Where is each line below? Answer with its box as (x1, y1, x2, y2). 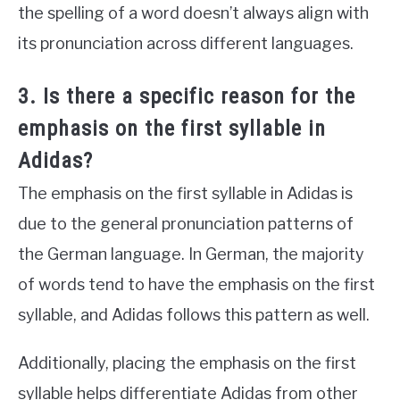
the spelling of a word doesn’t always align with (18, 3, 369, 22)
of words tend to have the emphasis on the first (18, 274, 375, 294)
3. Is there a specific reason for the (18, 83, 355, 109)
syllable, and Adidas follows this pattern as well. (18, 304, 370, 324)
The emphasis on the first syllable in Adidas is (18, 183, 353, 203)
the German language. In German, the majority (18, 244, 364, 263)
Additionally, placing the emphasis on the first (18, 353, 356, 372)
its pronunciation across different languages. (18, 33, 354, 53)
